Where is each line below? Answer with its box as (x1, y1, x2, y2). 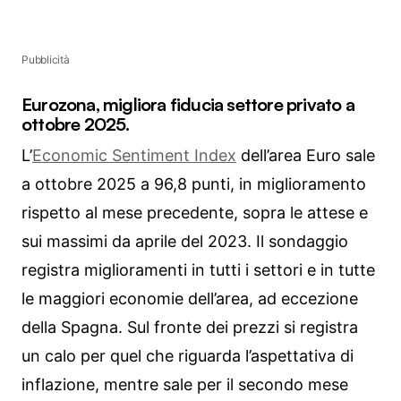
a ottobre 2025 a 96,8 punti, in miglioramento (21, 175, 366, 194)
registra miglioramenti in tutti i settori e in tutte (21, 260, 375, 280)
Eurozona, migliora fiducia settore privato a (21, 93, 354, 116)
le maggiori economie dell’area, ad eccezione (21, 289, 358, 309)
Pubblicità (21, 53, 70, 67)
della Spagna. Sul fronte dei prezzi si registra (21, 318, 358, 337)
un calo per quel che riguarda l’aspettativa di (21, 346, 354, 366)
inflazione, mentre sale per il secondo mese (21, 375, 348, 395)
